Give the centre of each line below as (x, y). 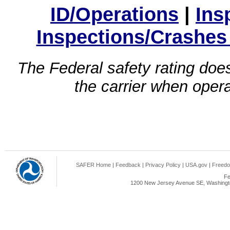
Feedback (128, 165)
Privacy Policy (163, 165)
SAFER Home (93, 165)
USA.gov (196, 165)
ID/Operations (114, 14)
